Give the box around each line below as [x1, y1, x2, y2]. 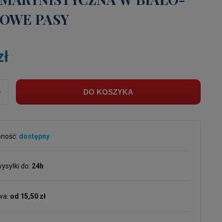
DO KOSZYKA [83, 87, 134, 96]
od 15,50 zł [10, 192, 46, 200]
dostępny [19, 132, 50, 140]
